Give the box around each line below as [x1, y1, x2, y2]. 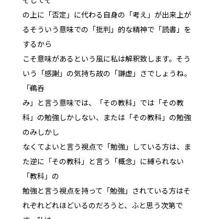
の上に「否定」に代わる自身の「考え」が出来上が [22, 9, 191, 20]
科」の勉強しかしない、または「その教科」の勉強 [22, 111, 191, 122]
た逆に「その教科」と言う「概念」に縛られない [22, 155, 184, 166]
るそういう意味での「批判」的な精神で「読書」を [22, 23, 191, 34]
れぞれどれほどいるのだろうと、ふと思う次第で [22, 199, 183, 210]
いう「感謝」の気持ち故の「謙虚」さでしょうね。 [22, 67, 191, 78]
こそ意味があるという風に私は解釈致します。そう [22, 53, 191, 64]
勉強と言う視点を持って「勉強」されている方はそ [22, 185, 191, 196]
